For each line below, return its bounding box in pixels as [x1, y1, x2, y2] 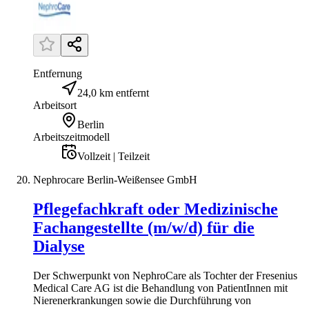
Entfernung [33, 68, 82, 80]
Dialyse [33, 237, 85, 256]
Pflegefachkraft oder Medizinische [33, 200, 278, 219]
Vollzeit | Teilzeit [77, 150, 150, 163]
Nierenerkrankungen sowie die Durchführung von [33, 295, 251, 307]
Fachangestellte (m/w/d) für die [33, 219, 255, 237]
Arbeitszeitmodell [33, 131, 110, 143]
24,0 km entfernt [77, 87, 149, 99]
